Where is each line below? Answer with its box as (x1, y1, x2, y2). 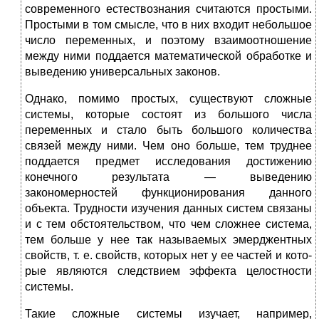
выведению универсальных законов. (25, 66, 220, 78)
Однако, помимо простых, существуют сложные (25, 93, 312, 105)
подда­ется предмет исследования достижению (25, 155, 312, 168)
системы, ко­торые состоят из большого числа (25, 108, 312, 121)
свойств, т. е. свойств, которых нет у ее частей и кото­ (25, 249, 312, 262)
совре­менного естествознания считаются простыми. (25, 3, 312, 16)
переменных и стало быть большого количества (25, 124, 312, 137)
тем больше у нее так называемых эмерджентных (25, 234, 312, 246)
